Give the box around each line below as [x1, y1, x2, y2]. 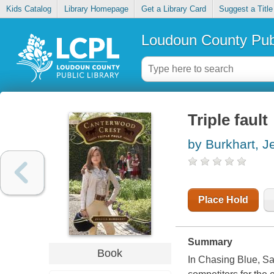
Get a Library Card [141, 4, 206, 14]
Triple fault [187, 111, 268, 129]
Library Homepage [64, 4, 128, 14]
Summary [187, 237, 232, 248]
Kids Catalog [6, 4, 51, 14]
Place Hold [198, 194, 248, 206]
